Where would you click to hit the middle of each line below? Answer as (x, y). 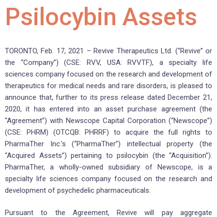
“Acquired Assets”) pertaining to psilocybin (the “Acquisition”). (108, 155)
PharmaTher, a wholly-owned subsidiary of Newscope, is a (108, 167)
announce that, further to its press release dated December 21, (108, 97)
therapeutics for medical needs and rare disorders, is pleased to (108, 85)
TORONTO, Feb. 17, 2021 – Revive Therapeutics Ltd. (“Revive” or (108, 51)
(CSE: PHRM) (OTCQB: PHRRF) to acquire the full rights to (108, 132)
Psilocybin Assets (101, 17)
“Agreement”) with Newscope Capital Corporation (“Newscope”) (108, 120)
